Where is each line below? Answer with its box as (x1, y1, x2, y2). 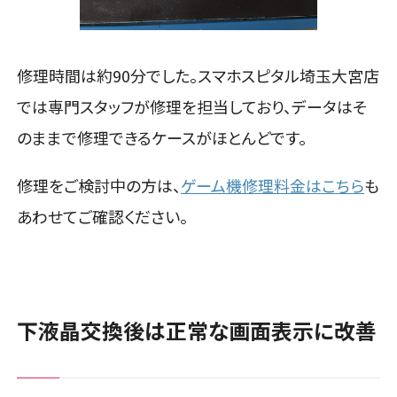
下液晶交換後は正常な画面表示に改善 (17, 314, 378, 346)
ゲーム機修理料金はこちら (181, 174, 365, 198)
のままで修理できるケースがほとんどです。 (17, 125, 307, 149)
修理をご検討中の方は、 (17, 174, 182, 198)
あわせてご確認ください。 (17, 205, 189, 229)
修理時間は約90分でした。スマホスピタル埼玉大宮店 (17, 63, 380, 87)
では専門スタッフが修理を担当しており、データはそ (17, 94, 368, 118)
